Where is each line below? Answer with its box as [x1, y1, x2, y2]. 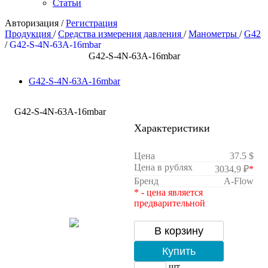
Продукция [5, 29, 51, 39]
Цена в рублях [134, 162, 193, 173]
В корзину [154, 225, 203, 237]
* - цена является [134, 187, 203, 198]
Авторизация [5, 18, 59, 29]
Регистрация [66, 18, 117, 29]
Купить [162, 245, 196, 258]
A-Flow [224, 176, 254, 187]
